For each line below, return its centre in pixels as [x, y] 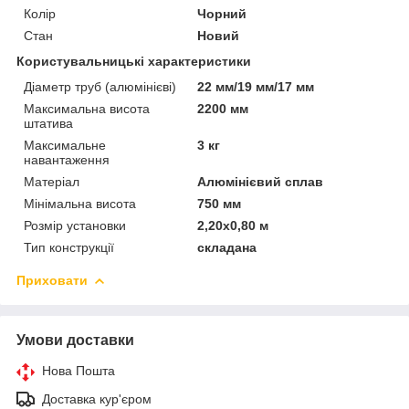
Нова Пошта [79, 370]
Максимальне [65, 145]
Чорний [222, 13]
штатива [48, 123]
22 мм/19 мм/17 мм [256, 86]
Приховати [52, 280]
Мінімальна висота [80, 203]
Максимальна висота [87, 108]
